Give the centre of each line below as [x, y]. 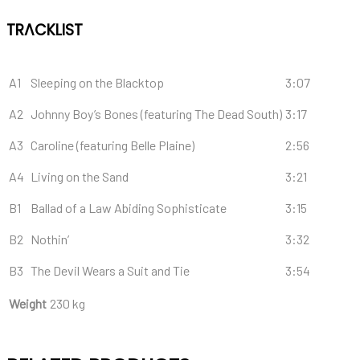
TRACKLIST [45, 30]
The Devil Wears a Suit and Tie [110, 270]
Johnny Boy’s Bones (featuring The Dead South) [156, 114]
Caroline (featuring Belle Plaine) [112, 145]
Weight [28, 303]
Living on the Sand [80, 176]
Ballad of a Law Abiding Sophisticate [129, 208]
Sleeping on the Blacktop [97, 82]
